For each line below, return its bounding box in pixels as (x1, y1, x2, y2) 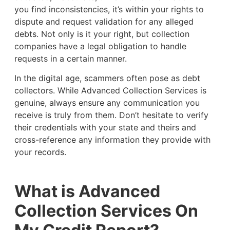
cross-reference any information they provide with (14, 135, 210, 145)
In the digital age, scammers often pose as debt (14, 73, 200, 84)
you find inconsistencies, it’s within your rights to (14, 4, 204, 14)
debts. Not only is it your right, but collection (14, 29, 189, 39)
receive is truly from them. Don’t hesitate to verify (14, 110, 208, 121)
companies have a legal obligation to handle (14, 41, 186, 51)
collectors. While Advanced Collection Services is (14, 85, 206, 96)
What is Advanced (14, 181, 160, 202)
